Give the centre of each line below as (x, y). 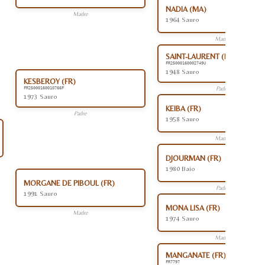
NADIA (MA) (186, 9)
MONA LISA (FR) (193, 208)
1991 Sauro (41, 193)
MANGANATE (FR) (196, 255)
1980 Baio (180, 169)
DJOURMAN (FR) (193, 158)
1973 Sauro (41, 96)
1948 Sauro (182, 72)
